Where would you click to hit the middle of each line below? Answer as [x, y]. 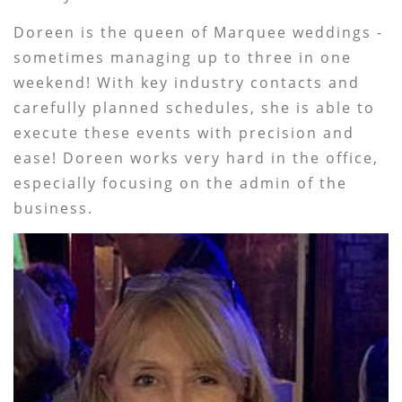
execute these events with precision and [184, 133]
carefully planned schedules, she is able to [195, 108]
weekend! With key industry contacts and [187, 83]
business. [54, 208]
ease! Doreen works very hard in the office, [197, 158]
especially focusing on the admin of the [181, 183]
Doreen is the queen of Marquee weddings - [199, 32]
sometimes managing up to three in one [183, 57]
